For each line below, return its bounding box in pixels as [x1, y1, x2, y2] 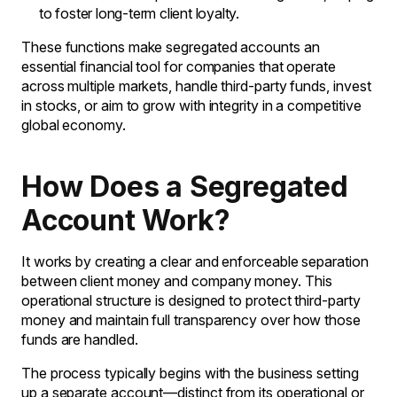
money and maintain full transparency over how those [21, 311, 361, 329]
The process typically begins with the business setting [21, 364, 359, 382]
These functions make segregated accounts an [21, 38, 320, 56]
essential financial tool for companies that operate [21, 58, 336, 75]
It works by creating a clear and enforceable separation [21, 253, 369, 270]
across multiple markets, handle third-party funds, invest [21, 77, 371, 95]
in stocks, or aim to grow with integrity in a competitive [21, 97, 362, 114]
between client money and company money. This [21, 272, 332, 290]
